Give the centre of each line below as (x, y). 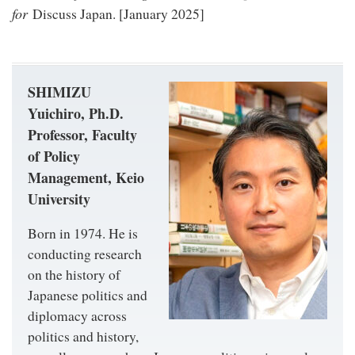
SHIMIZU (59, 92)
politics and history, (83, 337)
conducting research (85, 254)
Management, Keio (86, 177)
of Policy (54, 156)
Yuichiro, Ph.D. (76, 113)
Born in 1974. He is (83, 234)
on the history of (74, 275)
